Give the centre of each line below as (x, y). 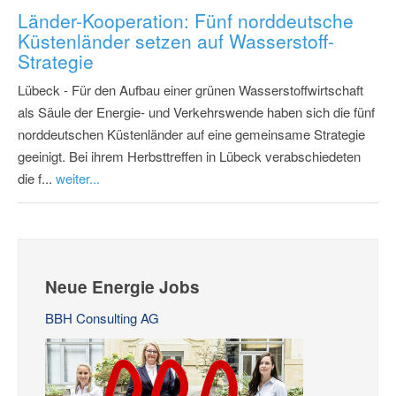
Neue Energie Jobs (122, 286)
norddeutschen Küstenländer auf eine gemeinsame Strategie (191, 133)
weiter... (78, 178)
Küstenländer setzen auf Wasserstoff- (176, 40)
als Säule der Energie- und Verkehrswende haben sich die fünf (196, 111)
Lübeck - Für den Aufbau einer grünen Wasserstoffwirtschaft (190, 89)
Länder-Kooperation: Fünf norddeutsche (186, 20)
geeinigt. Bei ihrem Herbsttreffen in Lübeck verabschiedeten (189, 156)
